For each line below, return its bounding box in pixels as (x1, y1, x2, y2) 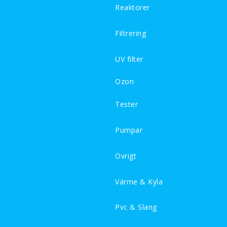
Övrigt (115, 150, 136, 161)
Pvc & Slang (115, 202, 157, 212)
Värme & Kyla (115, 176, 163, 186)
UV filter (115, 54, 143, 64)
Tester (115, 99, 138, 109)
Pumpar (115, 125, 142, 135)
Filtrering (115, 28, 146, 38)
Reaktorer (115, 3, 150, 13)
